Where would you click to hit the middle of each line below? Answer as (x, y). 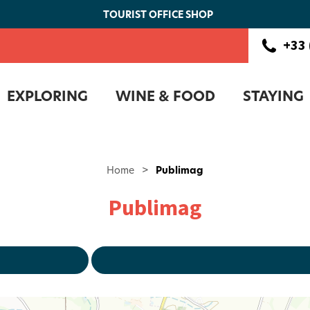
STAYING (273, 96)
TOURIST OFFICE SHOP (158, 14)
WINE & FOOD (165, 96)
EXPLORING (47, 96)
